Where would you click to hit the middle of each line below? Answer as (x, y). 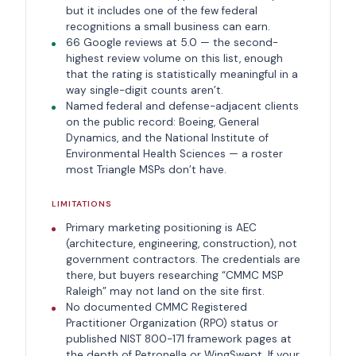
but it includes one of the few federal (161, 11)
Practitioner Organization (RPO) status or (172, 323)
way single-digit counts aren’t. (144, 91)
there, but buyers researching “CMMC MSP (174, 276)
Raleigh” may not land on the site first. (165, 292)
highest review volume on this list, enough (174, 59)
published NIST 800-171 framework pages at (178, 339)
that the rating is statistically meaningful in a (182, 75)
